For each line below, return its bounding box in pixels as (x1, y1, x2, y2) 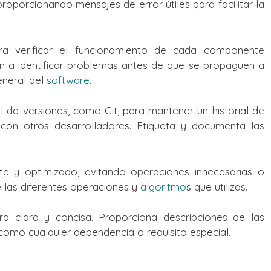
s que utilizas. (186, 180, 247, 193)
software (47, 73, 90, 87)
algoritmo (140, 180, 186, 193)
